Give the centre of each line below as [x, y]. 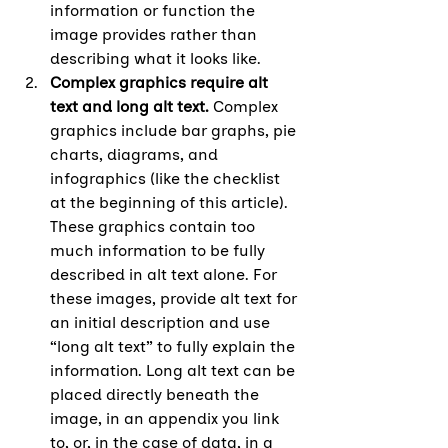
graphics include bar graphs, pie [175, 130]
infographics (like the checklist [167, 178]
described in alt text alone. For [165, 274]
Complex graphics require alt [161, 82]
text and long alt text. [131, 106]
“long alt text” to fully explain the [174, 346]
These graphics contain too [154, 226]
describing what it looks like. [157, 58]
